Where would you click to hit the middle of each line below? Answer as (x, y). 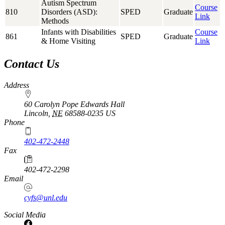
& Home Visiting (68, 41)
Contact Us (32, 64)
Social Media (25, 214)
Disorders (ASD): (69, 12)
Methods (55, 21)
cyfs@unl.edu (46, 197)
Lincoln (36, 113)
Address (17, 85)
